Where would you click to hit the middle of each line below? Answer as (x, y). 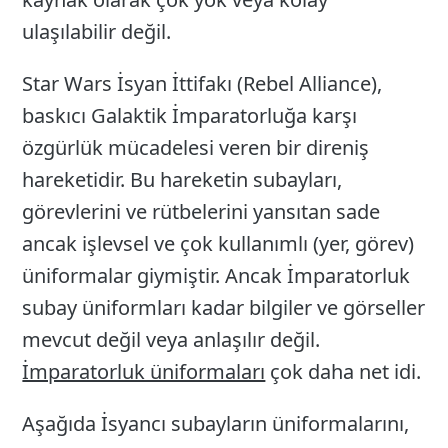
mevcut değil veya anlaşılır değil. (171, 339)
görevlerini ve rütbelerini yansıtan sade (201, 211)
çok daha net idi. (343, 371)
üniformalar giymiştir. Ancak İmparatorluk (216, 275)
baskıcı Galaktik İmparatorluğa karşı (190, 115)
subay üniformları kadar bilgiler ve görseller (224, 307)
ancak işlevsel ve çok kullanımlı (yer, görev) (218, 243)
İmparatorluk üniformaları (144, 371)
